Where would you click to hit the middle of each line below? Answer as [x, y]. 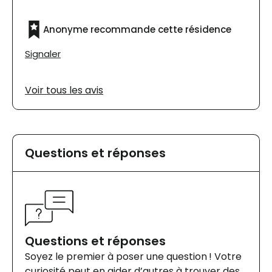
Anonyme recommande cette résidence [137, 30]
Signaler [43, 54]
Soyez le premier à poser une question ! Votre [133, 257]
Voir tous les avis [64, 90]
